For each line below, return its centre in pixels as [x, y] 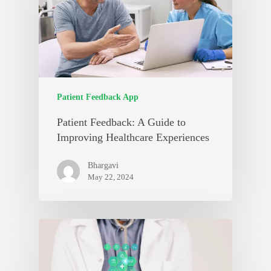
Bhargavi [103, 165]
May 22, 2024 [111, 177]
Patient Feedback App [98, 97]
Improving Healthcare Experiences [133, 137]
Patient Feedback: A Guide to [121, 122]
